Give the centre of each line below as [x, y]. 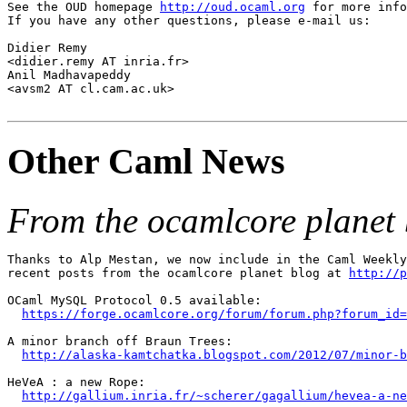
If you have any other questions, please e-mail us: [189, 21]
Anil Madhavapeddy [73, 75]
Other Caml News [146, 161]
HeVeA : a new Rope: [76, 382]
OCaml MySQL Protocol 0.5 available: [134, 300]
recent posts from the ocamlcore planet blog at [178, 273]
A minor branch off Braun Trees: [120, 341]
